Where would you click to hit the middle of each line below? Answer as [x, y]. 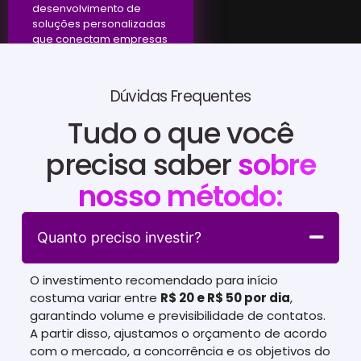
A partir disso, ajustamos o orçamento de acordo [178, 334]
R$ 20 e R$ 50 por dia [225, 298]
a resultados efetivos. [89, 55]
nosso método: [180, 197]
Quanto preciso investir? [119, 238]
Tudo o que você [180, 134]
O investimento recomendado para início [154, 280]
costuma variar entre [95, 298]
